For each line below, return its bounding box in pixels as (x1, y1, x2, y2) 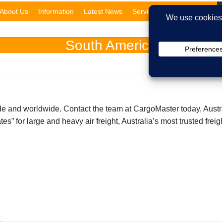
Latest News (84, 7, 122, 15)
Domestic (176, 7, 205, 15)
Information (38, 7, 74, 15)
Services (132, 7, 159, 15)
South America (65, 38, 157, 53)
